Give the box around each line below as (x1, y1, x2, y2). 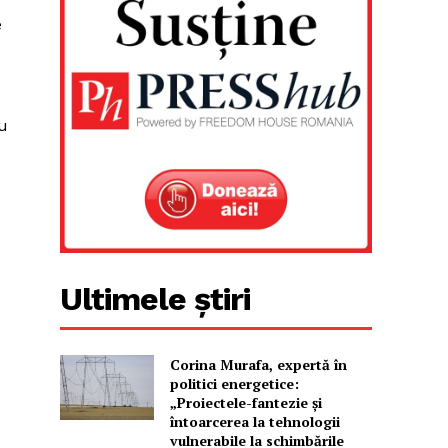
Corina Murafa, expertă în (169, 354, 347, 374)
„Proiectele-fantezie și (169, 392, 322, 412)
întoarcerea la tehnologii (169, 411, 340, 431)
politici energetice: (169, 373, 299, 393)
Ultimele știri (60, 279, 251, 318)
